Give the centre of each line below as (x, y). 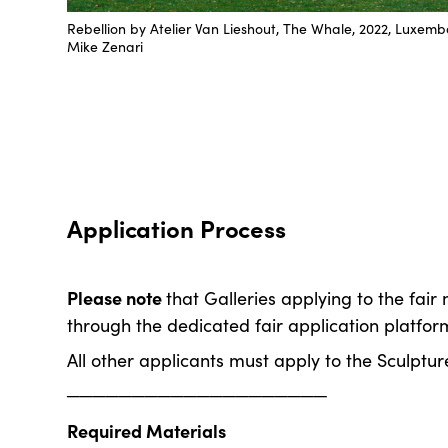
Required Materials (147, 430)
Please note (117, 297)
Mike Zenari (105, 46)
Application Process (176, 227)
